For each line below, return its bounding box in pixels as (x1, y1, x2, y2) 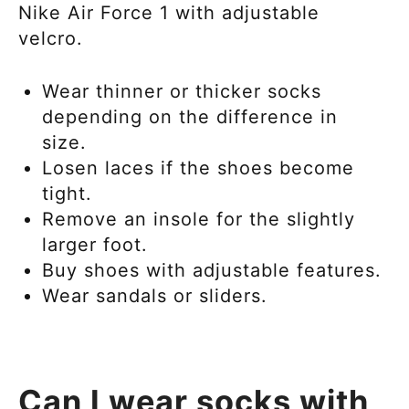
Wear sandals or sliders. (42, 284, 267, 307)
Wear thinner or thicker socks (42, 79, 321, 102)
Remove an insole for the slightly (42, 207, 355, 230)
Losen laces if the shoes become (42, 156, 354, 179)
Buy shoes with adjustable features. (42, 258, 388, 281)
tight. (42, 182, 99, 204)
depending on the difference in (42, 105, 338, 128)
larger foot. (42, 233, 154, 256)
